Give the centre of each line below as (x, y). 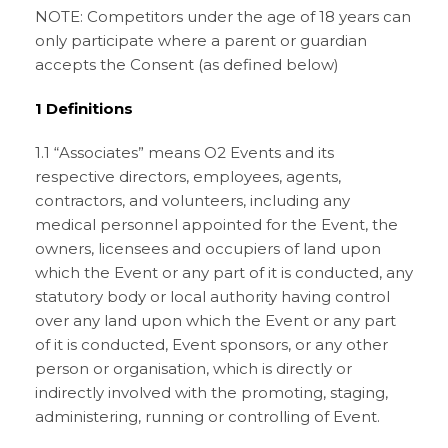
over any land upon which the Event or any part (215, 320)
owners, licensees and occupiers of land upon (208, 248)
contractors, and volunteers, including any (192, 200)
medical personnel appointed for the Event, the (216, 224)
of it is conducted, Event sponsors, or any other (211, 344)
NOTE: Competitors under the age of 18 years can (223, 16)
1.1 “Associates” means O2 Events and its (184, 152)
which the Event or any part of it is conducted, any (224, 272)
